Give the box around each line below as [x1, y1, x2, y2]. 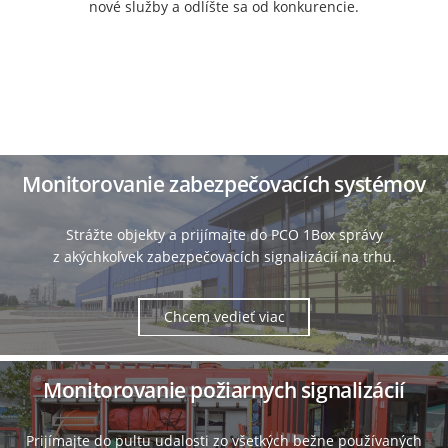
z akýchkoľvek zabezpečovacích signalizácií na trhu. [52, 247, 396, 267]
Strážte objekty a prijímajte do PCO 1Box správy [65, 225, 383, 245]
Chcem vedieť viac [163, 306, 285, 326]
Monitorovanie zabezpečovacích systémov [21, 170, 427, 199]
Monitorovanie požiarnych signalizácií [43, 376, 405, 405]
